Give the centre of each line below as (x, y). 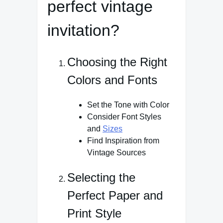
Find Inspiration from (123, 140)
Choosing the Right (117, 62)
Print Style (94, 213)
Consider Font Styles (124, 116)
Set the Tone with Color (128, 105)
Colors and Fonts (112, 80)
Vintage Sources (116, 152)
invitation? (86, 31)
